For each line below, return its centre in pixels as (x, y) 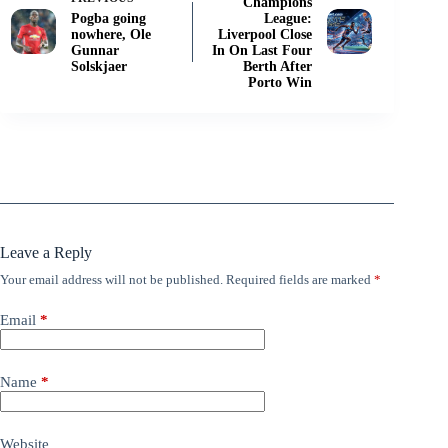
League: (288, 19)
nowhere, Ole (111, 35)
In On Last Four (262, 51)
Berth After (278, 67)
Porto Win (280, 83)
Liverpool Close (265, 35)
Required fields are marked (300, 280)
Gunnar (95, 51)
